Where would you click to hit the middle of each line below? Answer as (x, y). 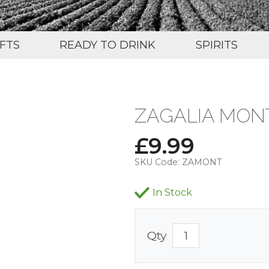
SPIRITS (216, 45)
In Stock (172, 192)
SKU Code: (157, 162)
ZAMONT (202, 162)
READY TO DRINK (108, 45)
